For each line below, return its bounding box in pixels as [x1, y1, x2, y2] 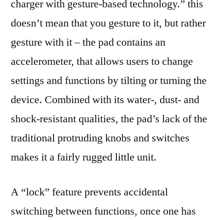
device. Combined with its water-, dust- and [11, 92, 199, 107]
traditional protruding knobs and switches [11, 131, 190, 145]
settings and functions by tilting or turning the [11, 73, 207, 87]
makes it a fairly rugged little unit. [11, 150, 157, 164]
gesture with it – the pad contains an [11, 35, 165, 49]
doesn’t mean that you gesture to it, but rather [11, 16, 206, 30]
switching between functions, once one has [11, 204, 196, 218]
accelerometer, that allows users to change [11, 54, 193, 68]
